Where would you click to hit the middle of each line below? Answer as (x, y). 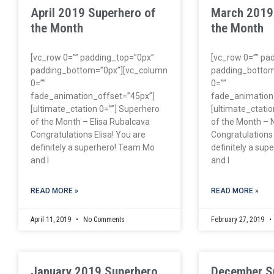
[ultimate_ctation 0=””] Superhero (95, 109)
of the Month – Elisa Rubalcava (90, 121)
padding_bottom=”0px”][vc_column (99, 70)
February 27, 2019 (239, 219)
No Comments (103, 219)
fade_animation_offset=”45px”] (93, 96)
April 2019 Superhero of (93, 13)
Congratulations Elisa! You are (88, 134)
